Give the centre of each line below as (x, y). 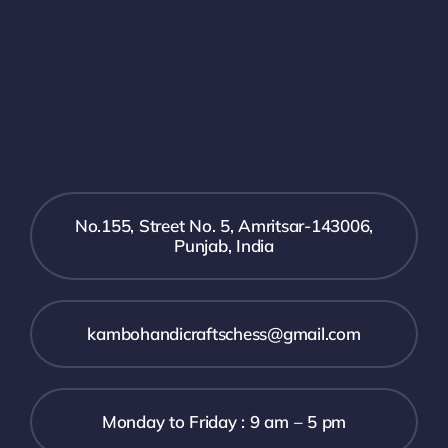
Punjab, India (224, 245)
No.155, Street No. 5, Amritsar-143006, (224, 225)
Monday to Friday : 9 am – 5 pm (224, 421)
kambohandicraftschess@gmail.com (224, 333)
